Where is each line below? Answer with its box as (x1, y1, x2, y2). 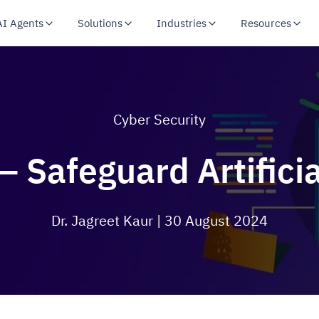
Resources (240, 16, 291, 30)
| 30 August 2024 (157, 211, 268, 230)
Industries (156, 16, 206, 30)
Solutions (77, 16, 122, 30)
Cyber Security (113, 110, 206, 129)
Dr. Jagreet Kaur (51, 211, 157, 230)
